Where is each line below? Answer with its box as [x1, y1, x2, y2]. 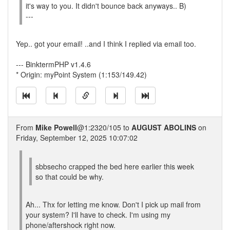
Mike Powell [35, 122, 77, 132]
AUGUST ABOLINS [131, 122, 196, 132]
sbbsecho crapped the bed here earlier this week [35, 161, 194, 171]
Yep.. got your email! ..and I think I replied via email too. [16, 39, 196, 49]
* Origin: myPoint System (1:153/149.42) [16, 69, 147, 80]
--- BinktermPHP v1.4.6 [16, 59, 91, 69]
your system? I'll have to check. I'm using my [26, 209, 170, 220]
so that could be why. [35, 171, 104, 182]
